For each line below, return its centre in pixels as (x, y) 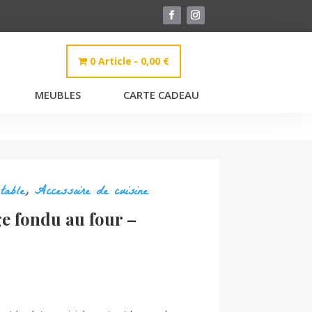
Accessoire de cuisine (92, 192)
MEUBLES (57, 95)
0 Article (110, 61)
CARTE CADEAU (161, 95)
